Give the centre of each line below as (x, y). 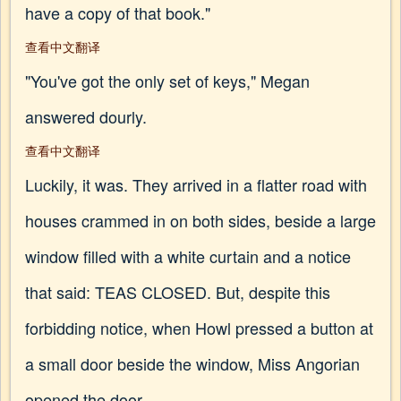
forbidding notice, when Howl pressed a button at (199, 328)
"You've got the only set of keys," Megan (167, 81)
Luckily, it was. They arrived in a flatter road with (196, 184)
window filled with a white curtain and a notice (188, 256)
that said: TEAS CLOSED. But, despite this (178, 292)
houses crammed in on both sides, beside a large (200, 220)
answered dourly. (86, 116)
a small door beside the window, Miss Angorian (192, 363)
